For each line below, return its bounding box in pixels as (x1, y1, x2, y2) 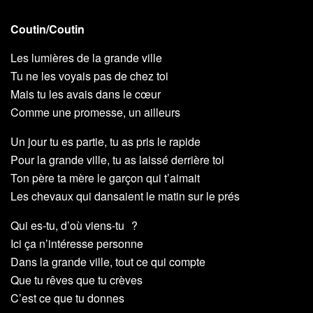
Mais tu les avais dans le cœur (10, 86, 161, 103)
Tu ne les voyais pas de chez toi (10, 68, 168, 85)
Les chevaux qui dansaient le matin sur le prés (10, 188, 240, 205)
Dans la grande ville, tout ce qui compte (10, 254, 205, 270)
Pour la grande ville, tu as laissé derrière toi (10, 152, 224, 168)
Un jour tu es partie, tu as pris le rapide (10, 133, 201, 150)
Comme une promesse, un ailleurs (10, 104, 180, 121)
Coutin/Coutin (10, 21, 85, 38)
